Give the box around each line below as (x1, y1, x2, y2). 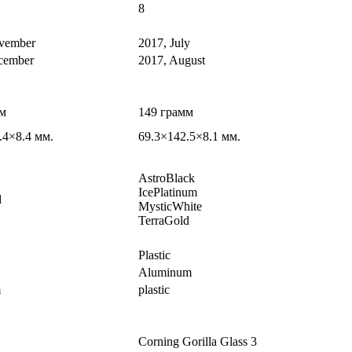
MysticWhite (138, 200, 202, 214)
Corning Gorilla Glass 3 (138, 335, 257, 349)
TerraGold (138, 214, 189, 228)
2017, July (138, 36, 190, 50)
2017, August (138, 53, 205, 68)
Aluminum (138, 266, 192, 280)
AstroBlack (138, 171, 195, 185)
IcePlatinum (138, 185, 197, 200)
